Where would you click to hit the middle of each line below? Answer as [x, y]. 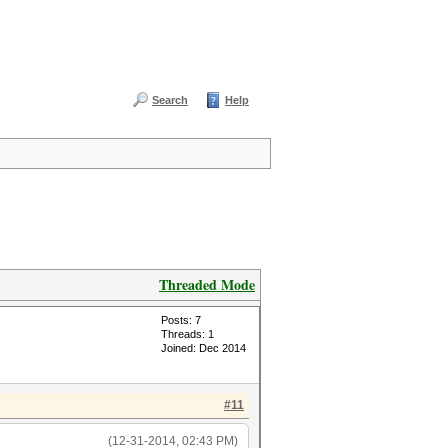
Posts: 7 [181, 320]
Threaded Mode [207, 284]
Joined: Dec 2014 [203, 348]
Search [170, 100]
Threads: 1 [187, 334]
